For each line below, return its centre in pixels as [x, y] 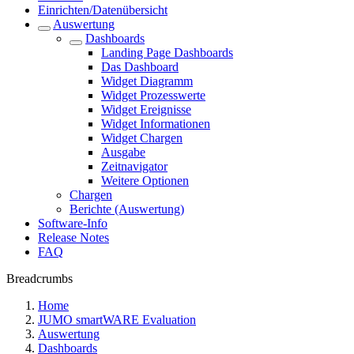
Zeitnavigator [134, 166]
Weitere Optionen [145, 181]
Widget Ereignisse [146, 109]
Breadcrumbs [40, 279]
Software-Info [73, 223]
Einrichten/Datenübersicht [103, 10]
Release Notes [73, 237]
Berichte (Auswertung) [127, 209]
